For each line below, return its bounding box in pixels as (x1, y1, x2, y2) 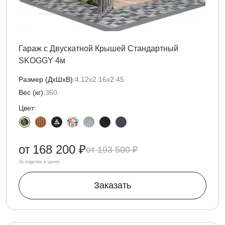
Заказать (94, 180, 131, 190)
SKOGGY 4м (19, 56, 65, 65)
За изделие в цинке (19, 159, 60, 164)
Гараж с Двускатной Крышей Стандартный (19, 44, 178, 53)
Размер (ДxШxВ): (19, 75, 75, 83)
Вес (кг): (19, 88, 45, 96)
